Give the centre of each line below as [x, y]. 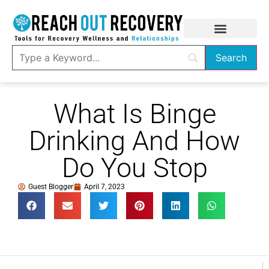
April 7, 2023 [104, 187]
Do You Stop [134, 168]
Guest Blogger [51, 187]
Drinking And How [134, 141]
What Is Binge [134, 114]
